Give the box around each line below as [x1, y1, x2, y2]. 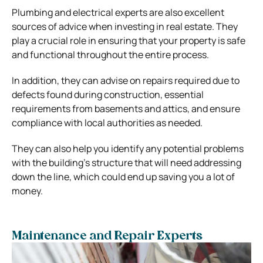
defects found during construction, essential [12, 87, 204, 101]
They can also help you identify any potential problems [12, 141, 244, 155]
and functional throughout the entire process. [12, 48, 209, 61]
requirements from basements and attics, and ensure [12, 102, 240, 115]
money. [12, 184, 43, 197]
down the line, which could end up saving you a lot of [12, 170, 235, 183]
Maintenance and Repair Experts [12, 230, 203, 242]
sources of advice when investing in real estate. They [12, 19, 238, 33]
